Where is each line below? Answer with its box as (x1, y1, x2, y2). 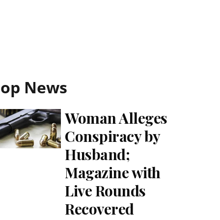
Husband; (65, 144, 130, 164)
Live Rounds (65, 181, 146, 200)
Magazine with (65, 163, 161, 182)
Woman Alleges (65, 108, 167, 128)
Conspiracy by (65, 126, 160, 146)
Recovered (65, 199, 134, 219)
